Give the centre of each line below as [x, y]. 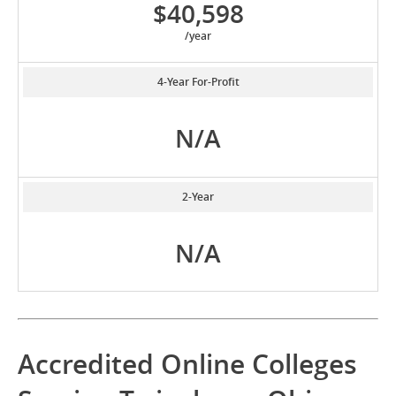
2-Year [198, 197]
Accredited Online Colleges [187, 365]
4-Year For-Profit [198, 82]
